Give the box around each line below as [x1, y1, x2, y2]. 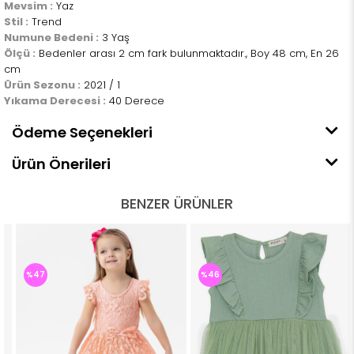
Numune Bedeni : [4, 30, 99, 46]
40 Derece [106, 93, 164, 109]
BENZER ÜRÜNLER [121, 194, 233, 214]
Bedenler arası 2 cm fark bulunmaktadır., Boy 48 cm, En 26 [36, 46, 339, 62]
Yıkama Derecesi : [4, 93, 106, 109]
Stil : [4, 14, 28, 30]
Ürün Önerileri [12, 154, 111, 175]
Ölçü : [4, 46, 36, 62]
